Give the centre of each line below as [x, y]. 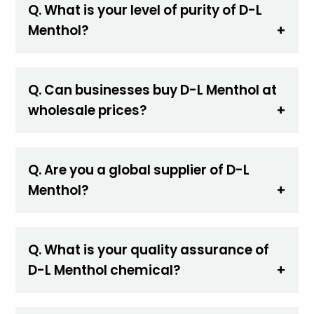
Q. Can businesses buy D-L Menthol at [153, 90]
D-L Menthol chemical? [104, 270]
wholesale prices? [88, 110]
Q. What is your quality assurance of [149, 250]
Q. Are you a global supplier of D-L [139, 170]
